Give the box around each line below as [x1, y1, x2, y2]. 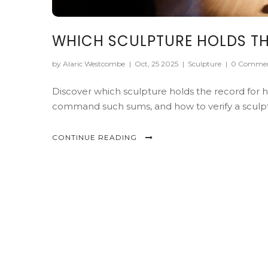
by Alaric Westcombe [52, 59, 127, 68]
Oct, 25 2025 [135, 59, 180, 68]
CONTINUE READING [52, 132, 139, 142]
